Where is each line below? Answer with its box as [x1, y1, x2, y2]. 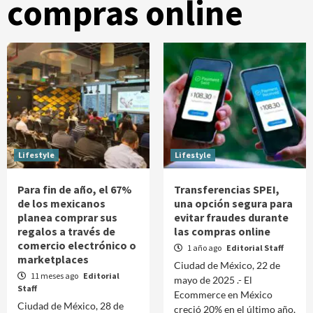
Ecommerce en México [174, 289, 272, 300]
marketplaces [17, 252, 89, 266]
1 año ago [186, 242, 223, 253]
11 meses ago [29, 270, 80, 281]
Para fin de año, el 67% [17, 182, 132, 196]
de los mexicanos [17, 196, 105, 210]
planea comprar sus [17, 210, 117, 224]
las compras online [174, 224, 270, 238]
